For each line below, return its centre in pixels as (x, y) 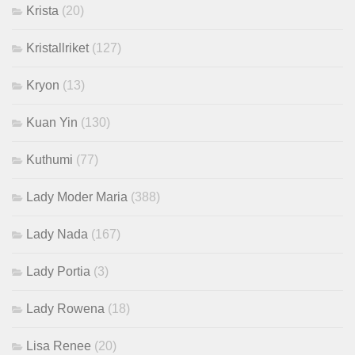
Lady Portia (58, 272)
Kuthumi (50, 160)
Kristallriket (57, 48)
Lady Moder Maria (77, 197)
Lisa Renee (59, 346)
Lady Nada (57, 235)
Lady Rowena (65, 309)
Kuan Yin (52, 123)
